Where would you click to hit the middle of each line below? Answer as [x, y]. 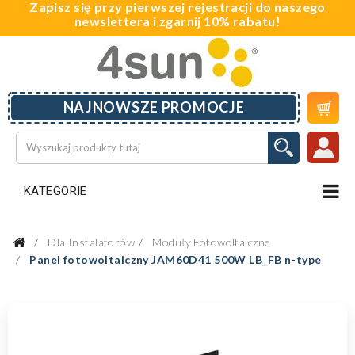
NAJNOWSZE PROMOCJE [154, 107]
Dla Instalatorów [92, 242]
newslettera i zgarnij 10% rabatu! [177, 21]
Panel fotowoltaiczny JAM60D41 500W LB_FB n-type [176, 259]
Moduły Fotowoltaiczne [212, 242]
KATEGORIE [55, 191]
